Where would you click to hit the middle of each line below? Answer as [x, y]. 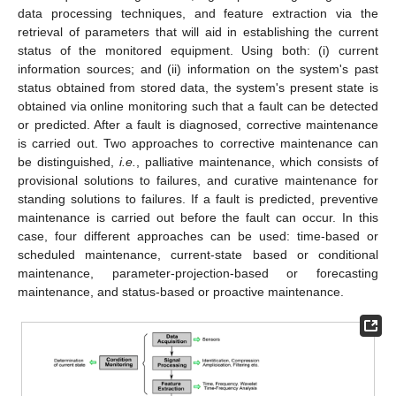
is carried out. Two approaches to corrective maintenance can [198, 144]
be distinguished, [69, 162]
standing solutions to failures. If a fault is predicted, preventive [198, 199]
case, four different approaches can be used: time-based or [198, 236]
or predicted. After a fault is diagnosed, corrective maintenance [198, 125]
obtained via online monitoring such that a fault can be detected [198, 107]
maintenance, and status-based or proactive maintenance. [181, 292]
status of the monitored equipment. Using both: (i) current [198, 51]
